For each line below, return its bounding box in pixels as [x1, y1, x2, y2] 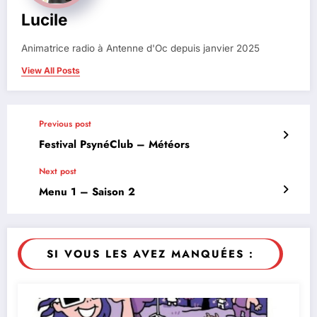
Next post [39, 164, 76, 178]
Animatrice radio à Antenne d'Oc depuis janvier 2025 [21, 42, 260, 54]
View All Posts [21, 64, 80, 76]
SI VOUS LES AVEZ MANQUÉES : [47, 246, 254, 262]
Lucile [21, 9, 67, 29]
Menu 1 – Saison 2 [39, 183, 135, 200]
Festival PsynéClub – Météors [39, 136, 190, 152]
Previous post [39, 117, 91, 130]
